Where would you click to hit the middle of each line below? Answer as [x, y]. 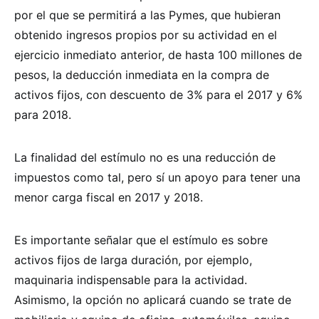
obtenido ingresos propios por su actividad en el [146, 35]
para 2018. [43, 114]
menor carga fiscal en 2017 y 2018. [109, 197]
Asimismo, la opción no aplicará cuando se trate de [153, 299]
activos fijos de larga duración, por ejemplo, [133, 260]
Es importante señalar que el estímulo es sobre [141, 240]
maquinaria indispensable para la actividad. [131, 279]
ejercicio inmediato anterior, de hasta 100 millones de [158, 54]
